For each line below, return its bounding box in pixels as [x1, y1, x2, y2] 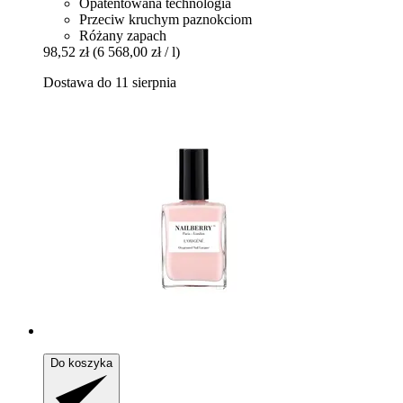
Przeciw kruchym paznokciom [79, 11, 252, 27]
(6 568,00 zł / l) [93, 43, 180, 59]
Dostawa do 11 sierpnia [43, 74, 176, 90]
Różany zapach [79, 27, 166, 43]
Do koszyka [50, 355, 112, 370]
